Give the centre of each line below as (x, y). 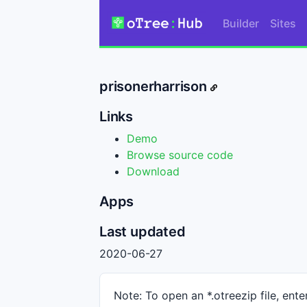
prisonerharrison (155, 87)
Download (153, 172)
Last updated (143, 232)
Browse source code (180, 155)
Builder (241, 23)
